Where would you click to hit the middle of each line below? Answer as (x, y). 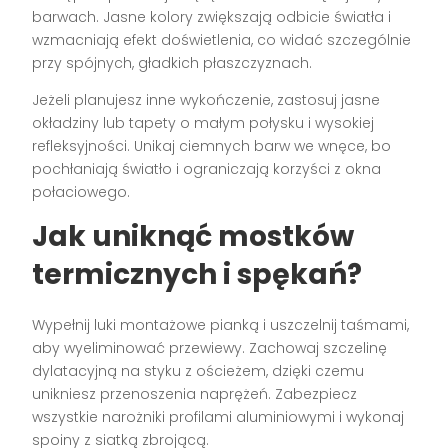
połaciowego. (81, 191)
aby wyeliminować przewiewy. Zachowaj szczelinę (210, 347)
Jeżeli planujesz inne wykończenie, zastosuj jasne (206, 99)
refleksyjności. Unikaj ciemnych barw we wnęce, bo (212, 145)
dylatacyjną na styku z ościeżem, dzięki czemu (198, 370)
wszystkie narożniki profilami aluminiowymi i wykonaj (218, 416)
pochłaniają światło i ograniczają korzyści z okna (207, 168)
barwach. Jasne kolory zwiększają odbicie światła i (212, 16)
